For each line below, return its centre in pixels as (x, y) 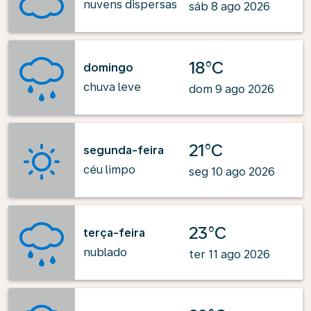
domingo (108, 67)
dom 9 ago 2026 (232, 89)
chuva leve (112, 87)
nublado (105, 252)
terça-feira (114, 233)
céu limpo (109, 169)
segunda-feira (124, 150)
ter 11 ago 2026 (229, 254)
